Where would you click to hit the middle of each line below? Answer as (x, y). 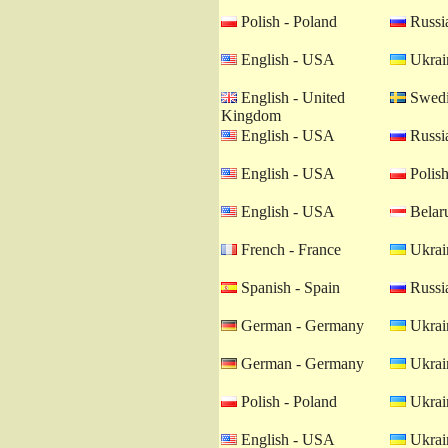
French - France (289, 249)
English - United (291, 97)
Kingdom (251, 115)
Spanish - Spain (288, 287)
